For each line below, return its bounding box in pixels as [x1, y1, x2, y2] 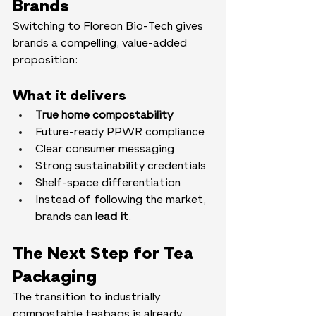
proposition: [13, 55, 78, 67]
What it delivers [13, 89, 126, 104]
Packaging [13, 269, 97, 286]
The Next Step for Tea [13, 245, 197, 263]
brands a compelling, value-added [13, 38, 190, 50]
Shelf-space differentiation [35, 178, 181, 190]
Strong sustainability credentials [35, 161, 206, 173]
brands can [35, 212, 95, 224]
